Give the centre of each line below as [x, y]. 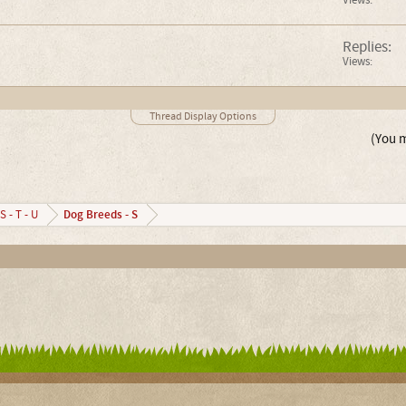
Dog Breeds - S [100, 215]
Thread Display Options [203, 116]
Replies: [367, 47]
